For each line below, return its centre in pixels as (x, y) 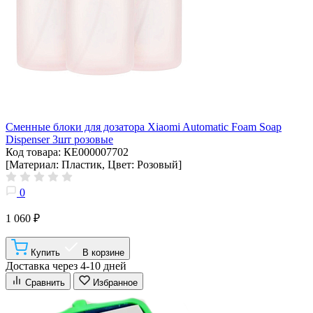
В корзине (103, 252)
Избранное (115, 282)
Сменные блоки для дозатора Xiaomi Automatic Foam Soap (144, 126)
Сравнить (45, 282)
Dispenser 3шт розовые (59, 139)
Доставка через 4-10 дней (66, 265)
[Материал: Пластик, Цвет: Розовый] (94, 164)
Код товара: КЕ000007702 (67, 152)
